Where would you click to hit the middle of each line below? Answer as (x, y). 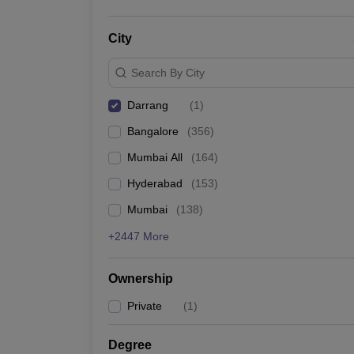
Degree (130, 345)
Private (145, 306)
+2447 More (139, 236)
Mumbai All (155, 157)
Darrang (148, 105)
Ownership (141, 279)
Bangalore (153, 131)
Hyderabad (155, 183)
